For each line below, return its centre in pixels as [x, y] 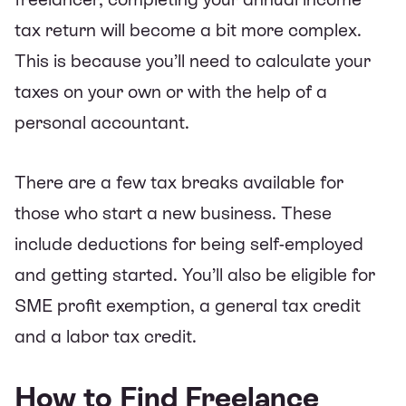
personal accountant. [102, 122]
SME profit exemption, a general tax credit [188, 305]
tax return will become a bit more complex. [188, 29]
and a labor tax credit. [106, 336]
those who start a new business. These [173, 213]
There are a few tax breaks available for [179, 182]
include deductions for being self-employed [189, 243]
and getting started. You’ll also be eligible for [195, 274]
